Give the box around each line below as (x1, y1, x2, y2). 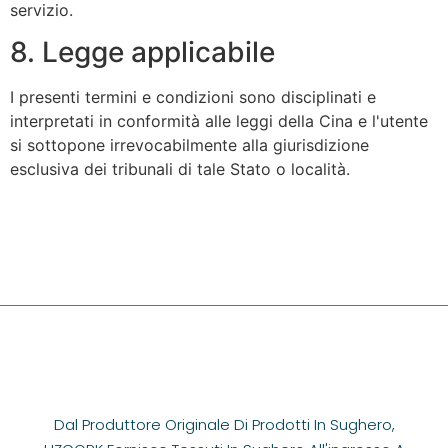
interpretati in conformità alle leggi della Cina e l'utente (10, 111, 428, 132)
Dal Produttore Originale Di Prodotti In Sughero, (53, 414, 395, 436)
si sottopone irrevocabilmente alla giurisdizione (10, 135, 369, 156)
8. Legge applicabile (10, 35, 275, 70)
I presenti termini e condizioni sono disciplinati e (10, 87, 376, 108)
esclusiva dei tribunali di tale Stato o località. (10, 159, 350, 180)
